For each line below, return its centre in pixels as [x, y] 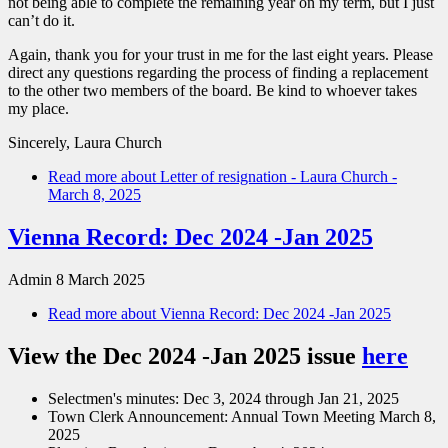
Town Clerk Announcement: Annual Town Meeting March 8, [242, 417]
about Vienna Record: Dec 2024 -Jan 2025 [254, 314]
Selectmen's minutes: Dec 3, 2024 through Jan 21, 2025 [223, 399]
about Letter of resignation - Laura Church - [257, 177]
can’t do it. [43, 21]
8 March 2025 [100, 280]
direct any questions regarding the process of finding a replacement [218, 73]
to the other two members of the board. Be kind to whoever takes [212, 91]
